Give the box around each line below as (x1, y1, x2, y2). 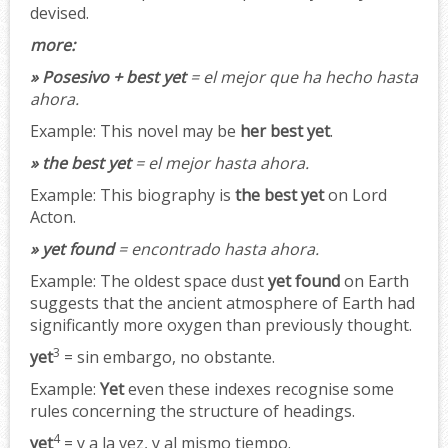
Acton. (30, 205, 76, 228)
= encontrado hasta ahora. (114, 237, 319, 260)
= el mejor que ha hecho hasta (186, 65, 418, 88)
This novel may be (96, 119, 240, 142)
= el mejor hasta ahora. (131, 151, 309, 174)
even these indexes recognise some (124, 377, 394, 400)
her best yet (240, 119, 330, 142)
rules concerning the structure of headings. (30, 399, 355, 422)
